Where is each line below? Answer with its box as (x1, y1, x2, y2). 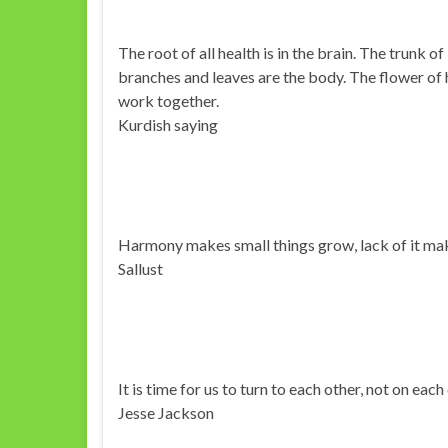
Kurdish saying (118, 115, 218, 134)
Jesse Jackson (118, 403, 214, 422)
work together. (118, 91, 219, 110)
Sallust (118, 259, 163, 278)
